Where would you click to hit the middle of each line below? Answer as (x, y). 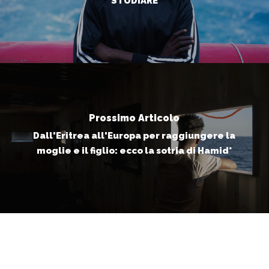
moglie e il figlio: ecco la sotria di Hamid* (134, 151)
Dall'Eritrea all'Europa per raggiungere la (134, 136)
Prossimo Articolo (134, 118)
